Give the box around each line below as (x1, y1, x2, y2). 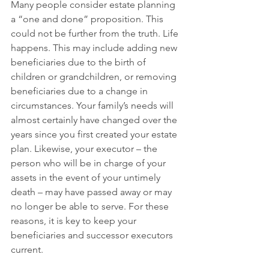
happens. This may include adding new (11, 42, 180, 53)
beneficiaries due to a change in (11, 85, 150, 97)
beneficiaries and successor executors (11, 229, 175, 241)
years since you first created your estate (11, 128, 180, 140)
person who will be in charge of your (11, 157, 168, 169)
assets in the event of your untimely (11, 172, 163, 183)
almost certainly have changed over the (11, 114, 180, 125)
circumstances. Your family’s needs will (11, 100, 176, 111)
